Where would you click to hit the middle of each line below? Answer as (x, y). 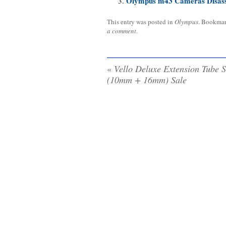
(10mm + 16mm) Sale (147, 80)
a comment (122, 31)
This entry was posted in (141, 22)
